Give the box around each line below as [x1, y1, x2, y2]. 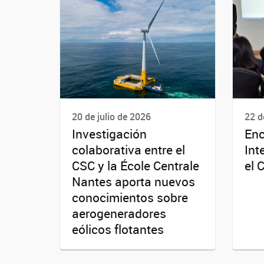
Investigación [72, 126, 147, 143]
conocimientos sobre [72, 189, 188, 206]
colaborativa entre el [72, 141, 185, 159]
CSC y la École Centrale [72, 157, 199, 174]
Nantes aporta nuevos [72, 173, 195, 190]
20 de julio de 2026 [72, 110, 151, 123]
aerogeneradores [72, 205, 166, 222]
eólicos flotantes [72, 221, 164, 238]
